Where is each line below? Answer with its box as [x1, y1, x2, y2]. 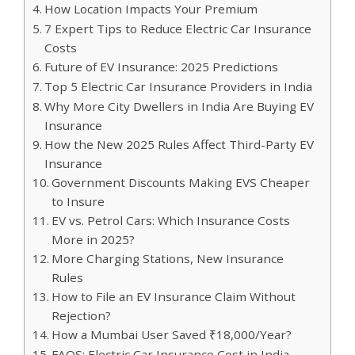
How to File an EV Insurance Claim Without [52, 288, 296, 305]
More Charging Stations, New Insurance [52, 250, 284, 267]
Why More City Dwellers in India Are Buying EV [44, 98, 315, 115]
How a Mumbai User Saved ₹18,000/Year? [52, 326, 292, 343]
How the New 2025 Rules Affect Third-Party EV [44, 136, 315, 153]
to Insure [52, 193, 105, 210]
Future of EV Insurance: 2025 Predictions [44, 59, 279, 75]
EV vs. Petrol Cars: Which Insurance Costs [52, 212, 291, 229]
